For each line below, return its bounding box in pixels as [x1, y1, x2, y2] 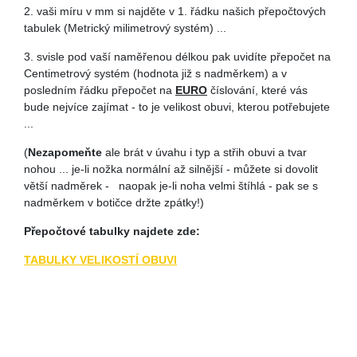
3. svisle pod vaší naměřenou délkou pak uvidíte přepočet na [24, 50, 331, 63]
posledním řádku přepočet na [24, 84, 175, 96]
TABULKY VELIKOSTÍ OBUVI [24, 253, 177, 266]
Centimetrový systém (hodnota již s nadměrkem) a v [24, 67, 287, 80]
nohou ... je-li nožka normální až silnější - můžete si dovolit [24, 163, 318, 175]
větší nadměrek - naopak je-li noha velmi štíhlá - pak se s [24, 179, 318, 192]
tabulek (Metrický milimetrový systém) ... [24, 22, 226, 34]
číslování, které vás [207, 84, 308, 96]
